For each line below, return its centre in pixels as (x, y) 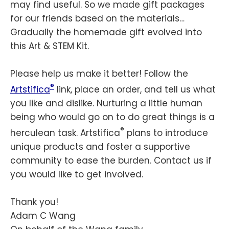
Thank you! (34, 202)
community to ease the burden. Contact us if (111, 160)
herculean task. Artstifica (65, 133)
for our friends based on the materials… (97, 19)
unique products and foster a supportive (100, 146)
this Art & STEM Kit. (50, 46)
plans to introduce (166, 133)
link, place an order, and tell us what (135, 89)
